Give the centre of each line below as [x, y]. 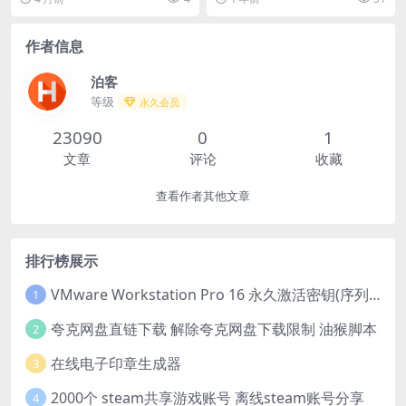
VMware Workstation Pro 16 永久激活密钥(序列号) [374, 294]
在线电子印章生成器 [116, 363]
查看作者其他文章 [203, 197]
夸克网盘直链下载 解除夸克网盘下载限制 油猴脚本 [213, 329]
